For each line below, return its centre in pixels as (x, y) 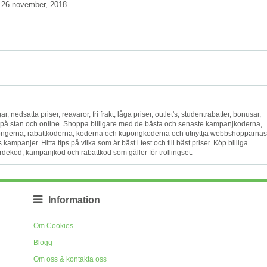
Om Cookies (53, 226)
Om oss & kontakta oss (70, 259)
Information (74, 200)
